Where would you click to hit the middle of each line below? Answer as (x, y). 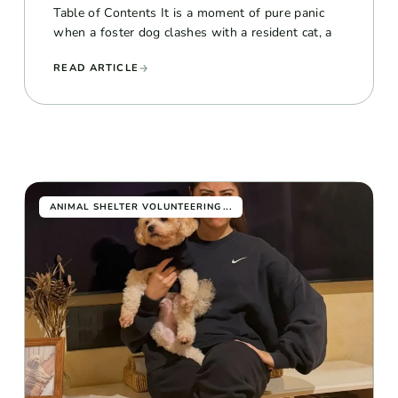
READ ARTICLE (96, 68)
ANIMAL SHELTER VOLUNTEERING (136, 207)
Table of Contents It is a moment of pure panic (189, 12)
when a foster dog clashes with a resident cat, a (193, 32)
